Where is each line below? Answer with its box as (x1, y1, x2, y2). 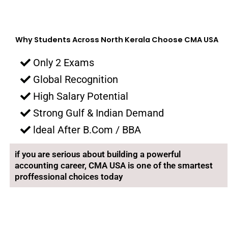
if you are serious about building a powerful (15, 149, 181, 159)
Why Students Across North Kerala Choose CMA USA (15, 34, 218, 45)
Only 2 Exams (33, 56, 94, 69)
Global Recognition (33, 73, 118, 85)
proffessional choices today (15, 171, 123, 182)
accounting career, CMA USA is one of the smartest (15, 160, 213, 170)
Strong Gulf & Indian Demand (33, 106, 164, 119)
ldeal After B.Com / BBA (33, 123, 141, 136)
